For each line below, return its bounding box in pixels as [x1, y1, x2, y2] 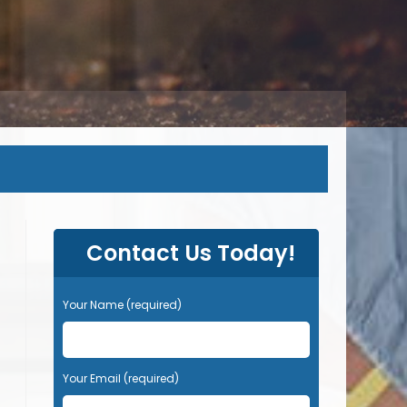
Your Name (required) [62, 296, 182, 313]
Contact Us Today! [85, 237, 295, 268]
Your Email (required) [62, 370, 179, 386]
